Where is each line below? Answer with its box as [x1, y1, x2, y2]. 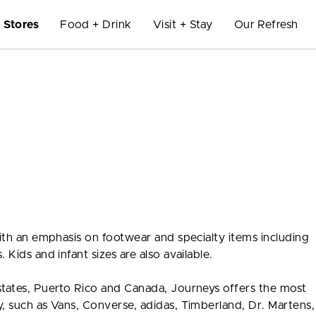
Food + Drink [60, 18, 132, 30]
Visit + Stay [152, 18, 213, 30]
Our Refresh [233, 18, 298, 30]
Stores [4, 18, 39, 30]
